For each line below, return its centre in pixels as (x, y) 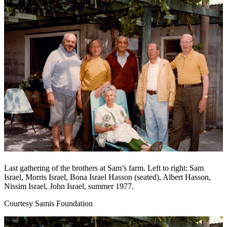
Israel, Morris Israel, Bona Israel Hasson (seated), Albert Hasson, (107, 177)
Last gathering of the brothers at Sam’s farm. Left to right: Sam (104, 168)
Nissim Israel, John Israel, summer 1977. (69, 186)
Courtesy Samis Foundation (48, 204)
